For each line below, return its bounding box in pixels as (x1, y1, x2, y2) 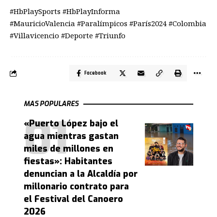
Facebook (84, 69, 106, 77)
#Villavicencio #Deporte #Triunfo (10, 30, 125, 40)
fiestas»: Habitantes (24, 155, 112, 167)
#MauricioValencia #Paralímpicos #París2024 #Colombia (10, 18, 206, 28)
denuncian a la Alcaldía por (24, 168, 138, 180)
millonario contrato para (24, 180, 129, 192)
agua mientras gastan (24, 130, 119, 142)
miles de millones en (24, 142, 113, 155)
